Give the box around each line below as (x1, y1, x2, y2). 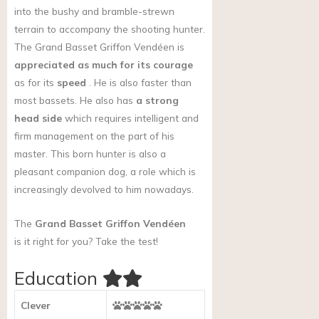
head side (14, 111, 62, 124)
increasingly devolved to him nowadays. (14, 182, 194, 195)
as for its (14, 75, 57, 88)
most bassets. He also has (14, 93, 136, 106)
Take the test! (93, 235, 158, 248)
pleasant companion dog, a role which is (14, 164, 196, 177)
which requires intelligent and (62, 111, 199, 124)
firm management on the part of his (14, 129, 174, 142)
